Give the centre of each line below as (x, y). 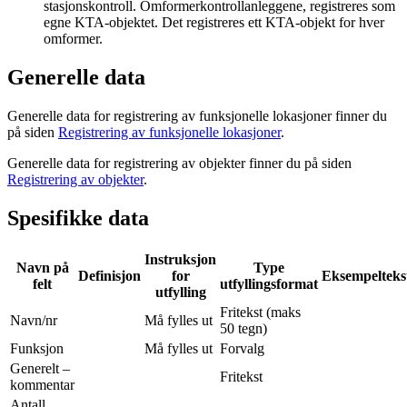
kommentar (42, 385)
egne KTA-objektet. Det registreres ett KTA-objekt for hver (214, 23)
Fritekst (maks (260, 313)
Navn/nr (34, 321)
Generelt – (40, 369)
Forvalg (242, 349)
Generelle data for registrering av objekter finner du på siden (179, 164)
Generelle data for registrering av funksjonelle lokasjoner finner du (197, 116)
